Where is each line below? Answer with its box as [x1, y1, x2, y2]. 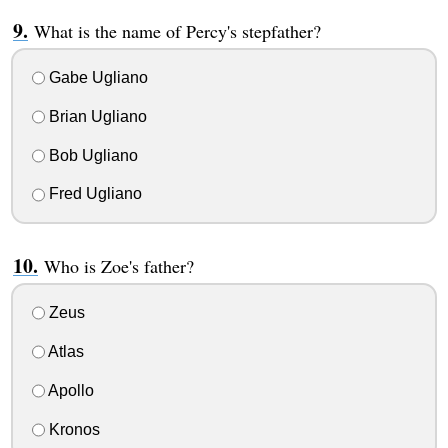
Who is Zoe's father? [43, 254, 194, 279]
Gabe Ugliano [44, 69, 148, 87]
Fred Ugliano [44, 185, 142, 203]
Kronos [44, 420, 100, 438]
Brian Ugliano [44, 107, 147, 125]
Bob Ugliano [44, 146, 138, 164]
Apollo [44, 381, 94, 399]
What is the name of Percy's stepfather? [33, 19, 321, 44]
